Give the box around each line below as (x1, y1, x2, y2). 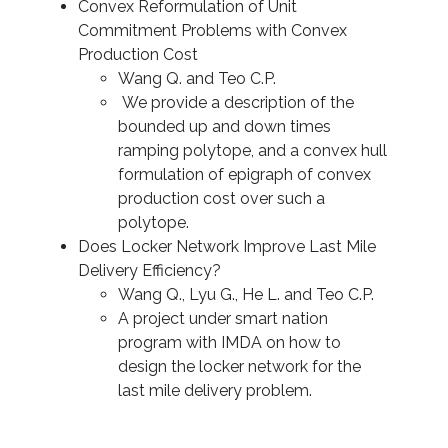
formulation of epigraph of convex (118, 165, 371, 184)
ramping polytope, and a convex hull (118, 141, 387, 160)
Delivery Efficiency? (78, 261, 221, 280)
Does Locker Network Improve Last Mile (78, 237, 376, 256)
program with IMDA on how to (118, 333, 341, 352)
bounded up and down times (118, 117, 331, 136)
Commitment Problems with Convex (78, 21, 347, 40)
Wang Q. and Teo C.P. (118, 69, 276, 88)
